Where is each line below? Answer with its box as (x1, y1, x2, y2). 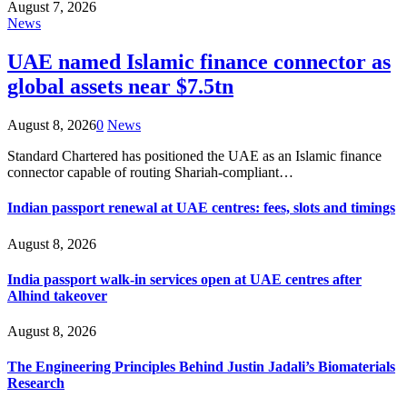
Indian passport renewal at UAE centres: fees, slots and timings (7, 200, 395, 216)
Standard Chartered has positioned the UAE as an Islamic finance (7, 148, 382, 164)
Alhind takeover (7, 287, 107, 303)
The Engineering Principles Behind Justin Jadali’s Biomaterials (7, 359, 395, 375)
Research (7, 375, 65, 392)
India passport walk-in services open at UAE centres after (7, 271, 362, 287)
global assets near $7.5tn (7, 74, 233, 99)
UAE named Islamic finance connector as (7, 50, 391, 74)
